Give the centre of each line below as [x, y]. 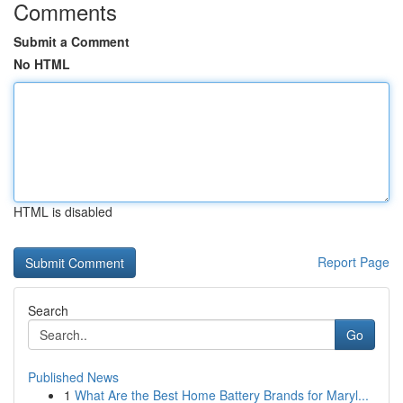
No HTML [42, 64]
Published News [73, 377]
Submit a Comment [72, 41]
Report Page [354, 262]
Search [48, 310]
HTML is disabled [63, 211]
